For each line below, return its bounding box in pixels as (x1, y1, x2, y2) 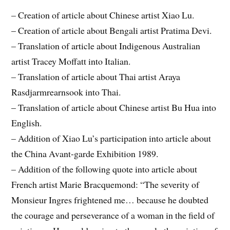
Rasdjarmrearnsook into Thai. (11, 85, 121, 98)
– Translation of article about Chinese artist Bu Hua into (11, 101, 217, 113)
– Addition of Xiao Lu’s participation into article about (11, 131, 212, 144)
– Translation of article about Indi (11, 39, 135, 52)
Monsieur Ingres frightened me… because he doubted (11, 193, 209, 206)
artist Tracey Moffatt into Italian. (11, 54, 131, 67)
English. (11, 116, 42, 129)
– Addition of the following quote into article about (11, 162, 198, 175)
